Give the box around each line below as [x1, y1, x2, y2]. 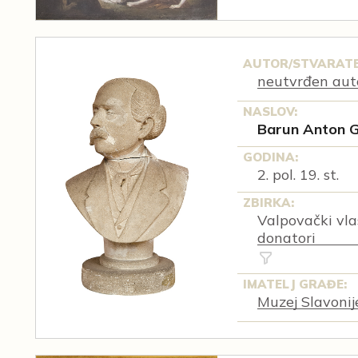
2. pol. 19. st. [257, 165, 339, 184]
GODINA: [243, 149, 299, 165]
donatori [257, 228, 316, 247]
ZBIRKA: [243, 194, 295, 210]
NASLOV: [243, 103, 298, 119]
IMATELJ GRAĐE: [243, 276, 348, 292]
